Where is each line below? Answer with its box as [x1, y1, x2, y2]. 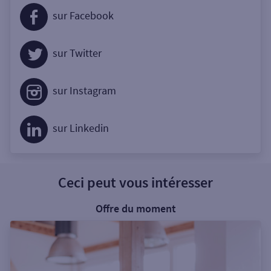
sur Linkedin [53, 120, 109, 135]
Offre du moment [95, 201, 176, 215]
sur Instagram [53, 83, 116, 97]
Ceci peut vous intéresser [58, 173, 213, 192]
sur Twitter [53, 45, 102, 60]
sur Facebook [53, 8, 114, 22]
